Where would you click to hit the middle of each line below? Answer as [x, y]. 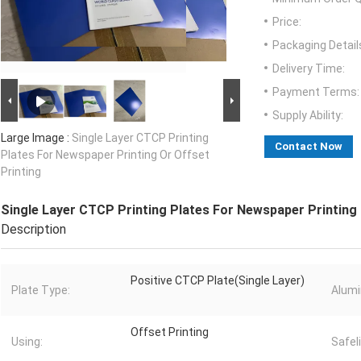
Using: [27, 342]
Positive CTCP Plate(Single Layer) [218, 281]
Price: [287, 22]
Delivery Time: [309, 69]
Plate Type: [41, 290]
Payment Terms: [316, 92]
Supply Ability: [308, 116]
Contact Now [309, 147]
